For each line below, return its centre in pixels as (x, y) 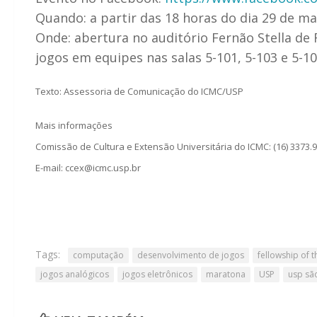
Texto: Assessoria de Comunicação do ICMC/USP (139, 91)
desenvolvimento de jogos (191, 255)
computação (98, 255)
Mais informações (74, 125)
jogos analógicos (75, 274)
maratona (226, 274)
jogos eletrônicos (157, 274)
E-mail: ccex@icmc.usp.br (88, 167)
